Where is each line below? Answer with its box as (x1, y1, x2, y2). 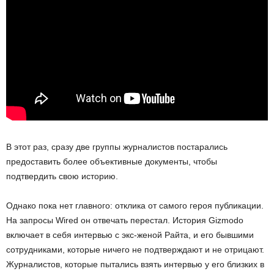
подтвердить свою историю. (6, 171, 118, 181)
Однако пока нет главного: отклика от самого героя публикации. (6, 200, 264, 210)
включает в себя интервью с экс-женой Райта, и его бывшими (6, 229, 254, 240)
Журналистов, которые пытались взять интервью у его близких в (6, 259, 264, 269)
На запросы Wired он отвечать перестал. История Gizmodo (6, 215, 243, 225)
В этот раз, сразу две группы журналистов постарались (6, 141, 228, 152)
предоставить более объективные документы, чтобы (6, 156, 217, 166)
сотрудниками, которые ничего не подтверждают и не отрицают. (6, 244, 264, 254)
